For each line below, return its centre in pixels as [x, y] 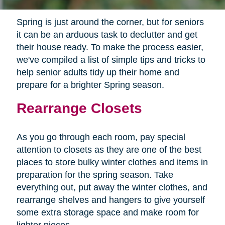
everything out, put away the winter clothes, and [112, 188]
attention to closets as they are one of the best [109, 150]
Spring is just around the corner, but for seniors [110, 22]
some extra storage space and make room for [107, 213]
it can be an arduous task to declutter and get [107, 35]
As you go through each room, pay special [101, 137]
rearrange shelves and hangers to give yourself [110, 200]
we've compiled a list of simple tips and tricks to [111, 60]
